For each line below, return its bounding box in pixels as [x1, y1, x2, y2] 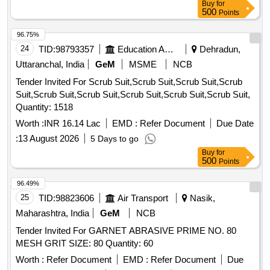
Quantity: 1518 [16, 102, 73, 113]
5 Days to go [90, 134, 139, 144]
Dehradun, [197, 44, 240, 55]
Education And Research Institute [165, 44, 174, 55]
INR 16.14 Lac [44, 118, 101, 129]
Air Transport [118, 193, 168, 204]
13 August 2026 [18, 133, 79, 144]
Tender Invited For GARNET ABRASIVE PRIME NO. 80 [16, 225, 236, 236]
